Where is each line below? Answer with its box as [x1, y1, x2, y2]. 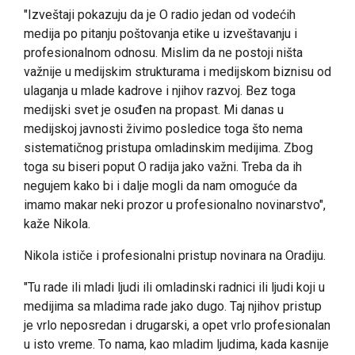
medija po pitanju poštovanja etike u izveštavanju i [24, 25, 297, 41]
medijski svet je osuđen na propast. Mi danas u [24, 101, 284, 117]
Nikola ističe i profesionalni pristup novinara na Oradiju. [24, 247, 329, 263]
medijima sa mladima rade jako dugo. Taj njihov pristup [24, 298, 322, 314]
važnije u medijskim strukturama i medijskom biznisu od [24, 63, 331, 79]
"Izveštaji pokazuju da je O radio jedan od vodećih [24, 6, 296, 22]
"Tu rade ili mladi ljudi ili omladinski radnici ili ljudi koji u [24, 279, 325, 295]
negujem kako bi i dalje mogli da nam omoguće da [24, 177, 297, 193]
